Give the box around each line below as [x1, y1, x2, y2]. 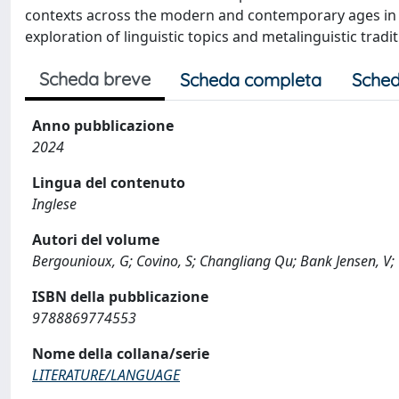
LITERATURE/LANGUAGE [32, 364, 180, 385]
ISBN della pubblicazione [32, 286, 208, 306]
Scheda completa [180, 68, 322, 91]
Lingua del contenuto [32, 172, 185, 192]
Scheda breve [39, 67, 151, 90]
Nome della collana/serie [32, 343, 209, 363]
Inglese [32, 193, 77, 214]
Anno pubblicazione [32, 115, 174, 135]
